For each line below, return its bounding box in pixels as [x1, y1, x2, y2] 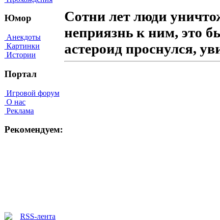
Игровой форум [4, 88, 59, 97]
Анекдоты [4, 33, 41, 42]
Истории [4, 51, 36, 59]
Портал [4, 68, 37, 79]
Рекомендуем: [4, 124, 63, 135]
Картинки [4, 42, 40, 51]
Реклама [4, 106, 34, 115]
